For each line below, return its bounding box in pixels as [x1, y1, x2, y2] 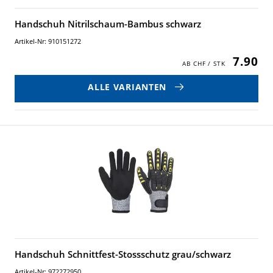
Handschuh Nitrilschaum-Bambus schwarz [15, 18, 201, 30]
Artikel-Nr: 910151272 [15, 37, 81, 46]
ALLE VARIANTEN [88, 80, 166, 93]
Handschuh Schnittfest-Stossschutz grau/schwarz [15, 248, 231, 260]
